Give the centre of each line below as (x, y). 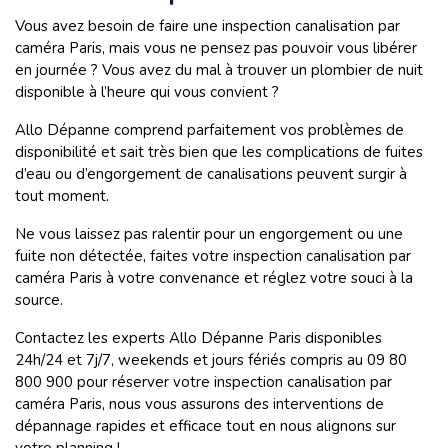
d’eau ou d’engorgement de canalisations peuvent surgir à (211, 174)
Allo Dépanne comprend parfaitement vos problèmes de (209, 130)
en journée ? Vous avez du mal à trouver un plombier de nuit (219, 70)
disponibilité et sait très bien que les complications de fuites (219, 152)
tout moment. (62, 196)
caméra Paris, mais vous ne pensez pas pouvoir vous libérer (216, 48)
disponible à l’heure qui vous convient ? (147, 92)
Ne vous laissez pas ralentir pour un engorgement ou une (209, 234)
